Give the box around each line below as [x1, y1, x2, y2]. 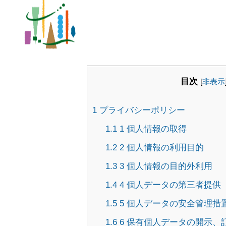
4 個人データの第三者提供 [117, 180, 221, 190]
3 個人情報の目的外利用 [117, 161, 212, 172]
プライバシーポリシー [97, 105, 185, 116]
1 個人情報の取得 [117, 124, 187, 134]
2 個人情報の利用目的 [117, 143, 204, 153]
